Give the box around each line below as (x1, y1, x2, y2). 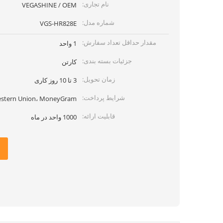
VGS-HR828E (40, 19, 77, 28)
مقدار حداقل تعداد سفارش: (82, 38, 156, 47)
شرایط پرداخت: (82, 93, 125, 102)
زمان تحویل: (82, 75, 115, 84)
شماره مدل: (82, 18, 114, 27)
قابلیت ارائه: (82, 111, 115, 120)
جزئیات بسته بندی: (82, 56, 132, 65)
